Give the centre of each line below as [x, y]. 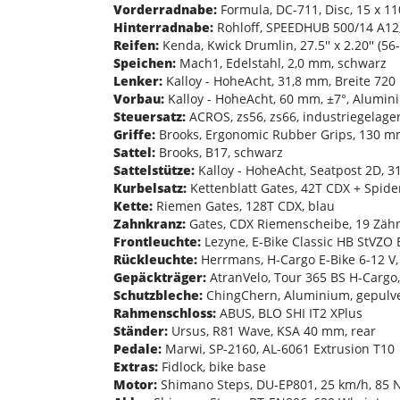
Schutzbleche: [158, 295]
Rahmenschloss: [165, 312]
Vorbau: [139, 98]
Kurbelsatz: [150, 187]
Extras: [136, 366]
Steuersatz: [150, 116]
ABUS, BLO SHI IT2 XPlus [289, 312]
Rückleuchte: [155, 259]
